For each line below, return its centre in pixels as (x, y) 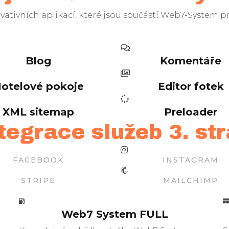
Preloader (191, 112)
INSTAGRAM (191, 160)
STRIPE (38, 180)
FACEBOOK (38, 160)
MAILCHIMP (191, 180)
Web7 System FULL (114, 214)
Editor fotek (191, 86)
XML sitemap (38, 112)
